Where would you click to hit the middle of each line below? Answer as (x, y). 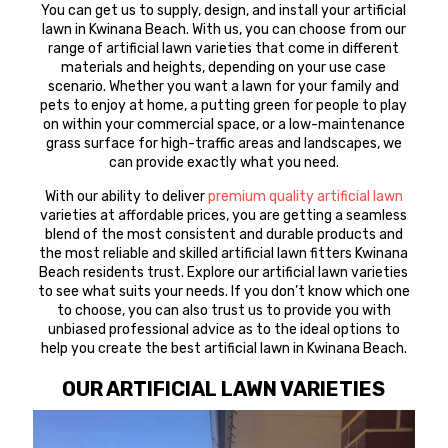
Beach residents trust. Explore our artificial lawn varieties (224, 272)
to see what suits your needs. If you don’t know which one (223, 291)
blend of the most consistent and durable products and (223, 234)
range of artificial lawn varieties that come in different (224, 48)
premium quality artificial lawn (305, 196)
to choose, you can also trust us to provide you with (223, 310)
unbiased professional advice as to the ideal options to (223, 329)
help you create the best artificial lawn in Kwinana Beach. (223, 348)
